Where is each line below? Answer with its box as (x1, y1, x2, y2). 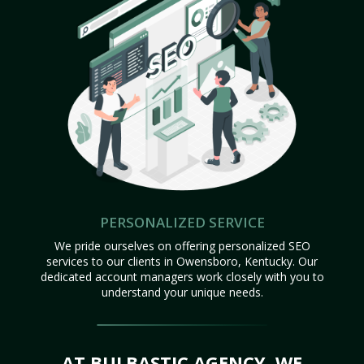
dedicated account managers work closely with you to (40, 268, 324, 284)
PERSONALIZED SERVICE (99, 212, 265, 232)
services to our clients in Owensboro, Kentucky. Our (46, 253, 318, 269)
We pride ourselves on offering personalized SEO (54, 237, 310, 253)
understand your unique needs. (101, 284, 263, 300)
